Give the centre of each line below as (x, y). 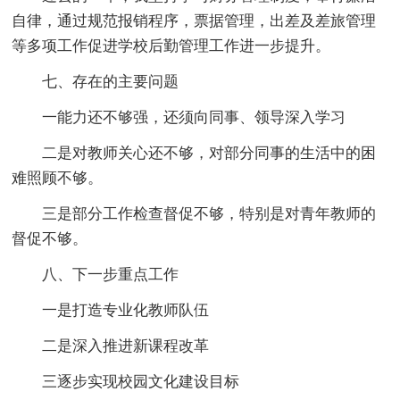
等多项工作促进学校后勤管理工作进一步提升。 (171, 46)
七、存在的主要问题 (111, 82)
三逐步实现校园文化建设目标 (141, 382)
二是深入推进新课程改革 (126, 346)
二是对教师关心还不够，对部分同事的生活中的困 (209, 154)
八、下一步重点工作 (111, 275)
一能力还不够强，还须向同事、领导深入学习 (194, 118)
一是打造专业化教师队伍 (126, 311)
